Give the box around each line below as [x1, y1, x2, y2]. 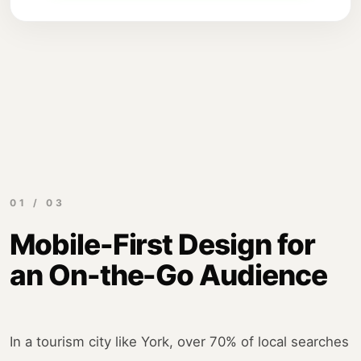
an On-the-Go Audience [10, 258, 327, 293]
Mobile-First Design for [10, 227, 315, 263]
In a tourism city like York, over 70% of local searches [10, 334, 349, 351]
